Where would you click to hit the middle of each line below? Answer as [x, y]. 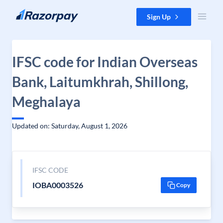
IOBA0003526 [57, 185]
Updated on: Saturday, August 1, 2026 [70, 126]
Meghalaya [46, 102]
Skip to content [32, 13]
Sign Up [159, 17]
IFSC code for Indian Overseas [105, 62]
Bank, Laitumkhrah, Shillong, [100, 82]
